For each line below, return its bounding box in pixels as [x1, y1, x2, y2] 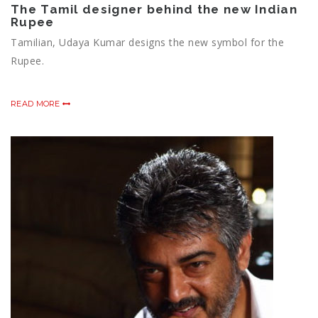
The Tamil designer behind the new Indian [11, 2, 297, 17]
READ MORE [11, 99, 62, 109]
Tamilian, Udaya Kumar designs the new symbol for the [11, 35, 284, 50]
